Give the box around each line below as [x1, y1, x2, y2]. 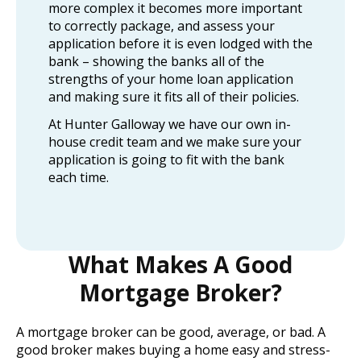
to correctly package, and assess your [48, 17, 275, 35]
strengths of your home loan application [48, 70, 293, 89]
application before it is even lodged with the [48, 35, 313, 53]
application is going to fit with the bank [48, 151, 284, 169]
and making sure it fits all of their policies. [48, 88, 299, 106]
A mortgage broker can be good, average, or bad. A [16, 323, 326, 342]
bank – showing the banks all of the [48, 52, 264, 71]
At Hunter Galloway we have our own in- [48, 115, 291, 134]
